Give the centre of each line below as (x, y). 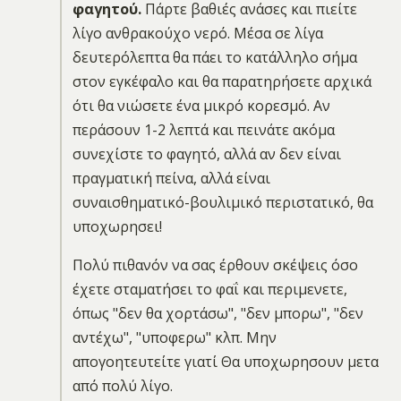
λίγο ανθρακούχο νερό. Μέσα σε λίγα (197, 33)
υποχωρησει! (117, 226)
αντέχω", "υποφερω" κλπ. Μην (174, 337)
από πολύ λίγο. (122, 385)
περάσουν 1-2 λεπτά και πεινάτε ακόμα (203, 129)
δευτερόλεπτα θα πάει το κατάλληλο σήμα (214, 57)
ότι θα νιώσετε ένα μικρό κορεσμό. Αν (201, 105)
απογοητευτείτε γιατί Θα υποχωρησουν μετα (225, 361)
